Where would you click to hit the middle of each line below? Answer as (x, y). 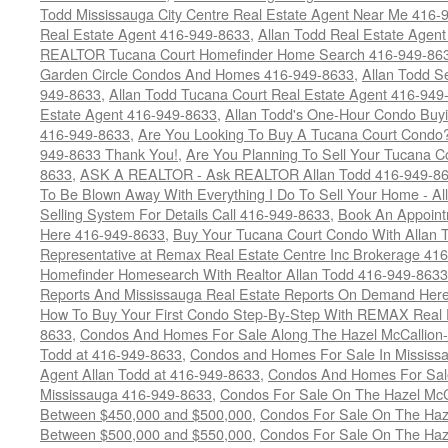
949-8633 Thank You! (109, 153)
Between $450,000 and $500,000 (146, 413)
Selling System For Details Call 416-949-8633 (185, 213)
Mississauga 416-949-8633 (126, 393)
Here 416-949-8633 (102, 233)
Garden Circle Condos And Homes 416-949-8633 (197, 73)
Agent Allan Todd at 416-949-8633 (150, 373)
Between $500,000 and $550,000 (146, 433)
